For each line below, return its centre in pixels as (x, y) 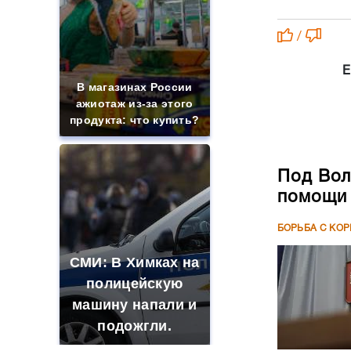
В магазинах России (135, 87)
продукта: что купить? (135, 120)
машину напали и (134, 305)
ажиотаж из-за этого (134, 103)
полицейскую (135, 284)
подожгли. (135, 326)
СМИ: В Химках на (134, 262)
